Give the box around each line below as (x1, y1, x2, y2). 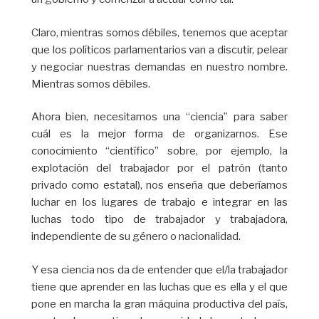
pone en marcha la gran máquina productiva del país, (31, 297, 288, 310)
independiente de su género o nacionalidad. (31, 230, 241, 244)
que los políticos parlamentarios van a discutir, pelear (31, 43, 288, 56)
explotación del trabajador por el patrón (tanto (31, 162, 288, 175)
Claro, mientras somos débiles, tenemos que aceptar (31, 26, 288, 39)
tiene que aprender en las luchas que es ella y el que (31, 280, 288, 293)
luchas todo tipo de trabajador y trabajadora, (31, 213, 288, 226)
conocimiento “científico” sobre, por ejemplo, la (31, 145, 288, 158)
